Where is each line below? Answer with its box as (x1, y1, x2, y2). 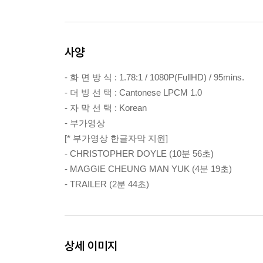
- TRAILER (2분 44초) (65, 179, 149, 189)
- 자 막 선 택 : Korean (65, 103, 147, 113)
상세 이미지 (65, 238, 117, 253)
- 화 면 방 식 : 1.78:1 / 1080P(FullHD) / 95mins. (65, 72, 244, 82)
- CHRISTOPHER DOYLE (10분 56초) (65, 149, 214, 159)
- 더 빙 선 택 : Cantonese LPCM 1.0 (65, 87, 202, 97)
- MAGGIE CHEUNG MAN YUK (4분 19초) (65, 164, 232, 174)
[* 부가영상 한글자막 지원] (65, 133, 168, 143)
